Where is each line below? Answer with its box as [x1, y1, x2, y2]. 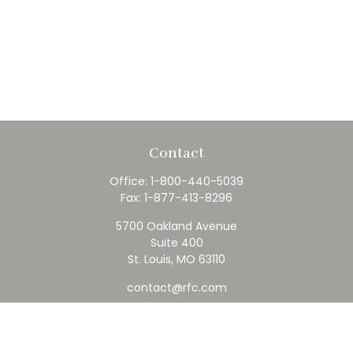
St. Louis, [128, 251, 173, 268]
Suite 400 [150, 235, 203, 251]
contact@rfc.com [126, 280, 227, 296]
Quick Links [135, 312, 218, 330]
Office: [110, 173, 150, 190]
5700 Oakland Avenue [116, 218, 237, 235]
